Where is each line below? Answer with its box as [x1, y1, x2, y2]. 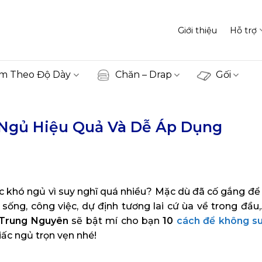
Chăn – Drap [115, 69, 172, 80]
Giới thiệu [178, 25, 218, 36]
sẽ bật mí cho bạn [68, 215, 163, 226]
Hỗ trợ [230, 25, 257, 36]
